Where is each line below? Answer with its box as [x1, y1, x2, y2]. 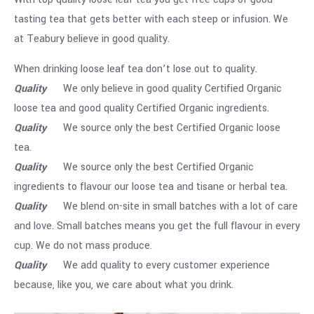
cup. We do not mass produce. [14, 238, 152, 253]
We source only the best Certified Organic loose [49, 121, 280, 135]
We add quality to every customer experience [49, 258, 270, 273]
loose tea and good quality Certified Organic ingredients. [14, 101, 269, 116]
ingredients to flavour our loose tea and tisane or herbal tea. [14, 179, 287, 194]
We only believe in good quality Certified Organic [49, 81, 282, 96]
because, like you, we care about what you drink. [14, 278, 233, 292]
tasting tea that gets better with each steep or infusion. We [14, 12, 288, 27]
